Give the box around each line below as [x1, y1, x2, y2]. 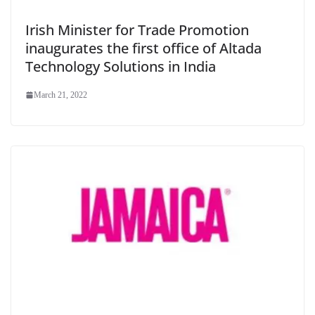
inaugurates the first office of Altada [25, 38, 262, 58]
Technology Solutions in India [25, 56, 216, 76]
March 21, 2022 [34, 89, 87, 100]
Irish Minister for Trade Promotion [25, 20, 249, 39]
